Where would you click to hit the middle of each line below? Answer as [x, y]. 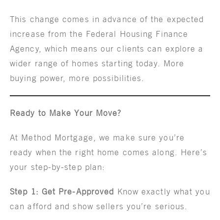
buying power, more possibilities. [77, 78]
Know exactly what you [162, 191]
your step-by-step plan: [58, 167]
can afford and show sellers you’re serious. [99, 206]
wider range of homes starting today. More [97, 63]
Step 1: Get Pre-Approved [62, 191]
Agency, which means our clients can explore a [107, 48]
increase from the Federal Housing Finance [99, 34]
